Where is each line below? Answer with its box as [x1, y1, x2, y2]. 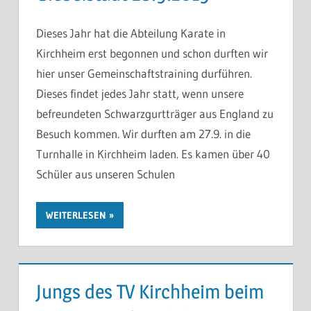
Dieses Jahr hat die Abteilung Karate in [36, 26, 226, 41]
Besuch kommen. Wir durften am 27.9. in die [36, 126, 251, 142]
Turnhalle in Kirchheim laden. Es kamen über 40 [36, 146, 270, 162]
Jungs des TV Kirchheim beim [36, 279, 264, 303]
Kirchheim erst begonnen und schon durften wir [36, 46, 268, 61]
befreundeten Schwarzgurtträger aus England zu [36, 106, 274, 121]
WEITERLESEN [46, 208, 106, 221]
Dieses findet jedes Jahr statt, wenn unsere [36, 86, 244, 101]
